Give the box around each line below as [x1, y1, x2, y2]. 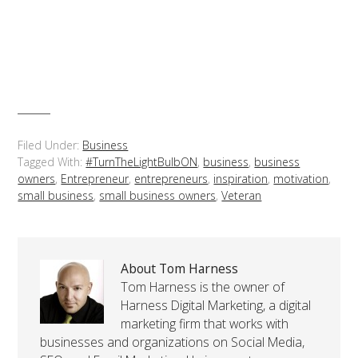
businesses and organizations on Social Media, [40, 333, 305, 352]
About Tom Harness [121, 260, 239, 278]
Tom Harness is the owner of [121, 278, 285, 296]
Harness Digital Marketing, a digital [121, 296, 312, 315]
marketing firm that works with [121, 315, 289, 333]
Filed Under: [18, 137, 83, 153]
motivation [273, 171, 329, 187]
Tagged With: [18, 154, 86, 170]
